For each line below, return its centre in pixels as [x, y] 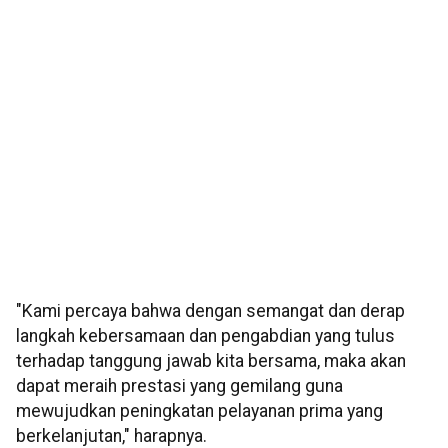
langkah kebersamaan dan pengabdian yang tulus [205, 336]
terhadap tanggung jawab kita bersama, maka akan [211, 361]
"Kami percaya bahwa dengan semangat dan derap [210, 311]
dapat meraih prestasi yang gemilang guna [179, 386]
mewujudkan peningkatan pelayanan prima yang [199, 411]
